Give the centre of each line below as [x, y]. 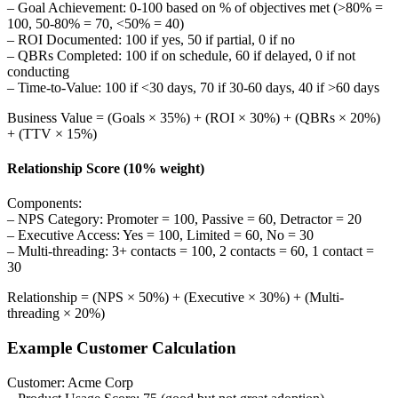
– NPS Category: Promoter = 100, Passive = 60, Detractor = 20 [184, 219]
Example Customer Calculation [122, 347]
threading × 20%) [56, 314]
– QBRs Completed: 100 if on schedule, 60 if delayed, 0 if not [181, 55]
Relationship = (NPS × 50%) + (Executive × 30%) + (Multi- [175, 298]
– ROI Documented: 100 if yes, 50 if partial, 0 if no [151, 39]
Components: [44, 203]
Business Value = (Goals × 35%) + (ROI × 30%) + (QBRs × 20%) [194, 117]
